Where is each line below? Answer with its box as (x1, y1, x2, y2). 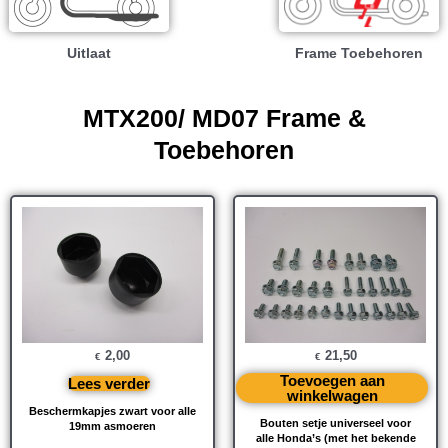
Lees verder (68, 374, 150, 392)
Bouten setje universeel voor (260, 416, 411, 429)
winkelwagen (286, 386, 378, 404)
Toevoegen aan (279, 371, 385, 389)
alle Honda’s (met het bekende (255, 431, 416, 444)
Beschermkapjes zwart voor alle (29, 404, 196, 417)
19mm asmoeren (69, 419, 156, 432)
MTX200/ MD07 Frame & (82, 103, 366, 132)
